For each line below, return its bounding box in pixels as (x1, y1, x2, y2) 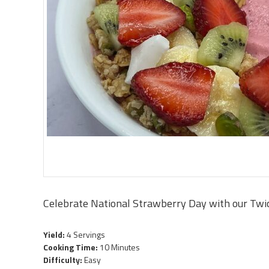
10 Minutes (100, 240, 140, 253)
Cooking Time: (43, 240, 100, 253)
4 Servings (67, 228, 105, 241)
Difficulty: (43, 253, 84, 266)
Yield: (43, 228, 67, 241)
